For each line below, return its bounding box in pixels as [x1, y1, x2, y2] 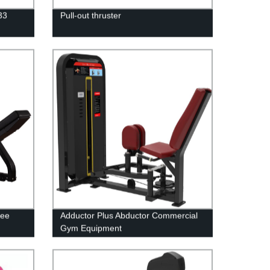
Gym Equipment [60, 223, 122, 233]
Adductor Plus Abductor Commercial [60, 210, 198, 221]
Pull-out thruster [60, 10, 121, 20]
